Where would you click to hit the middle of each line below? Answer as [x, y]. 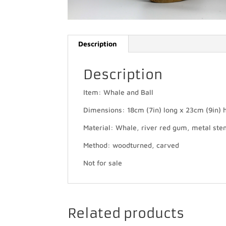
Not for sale [103, 163]
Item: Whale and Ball [119, 92]
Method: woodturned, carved [131, 145]
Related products [126, 214]
